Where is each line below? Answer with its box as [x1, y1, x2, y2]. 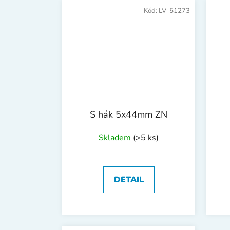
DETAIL [113, 174, 144, 185]
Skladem [99, 131, 133, 143]
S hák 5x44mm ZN [90, 108, 167, 121]
